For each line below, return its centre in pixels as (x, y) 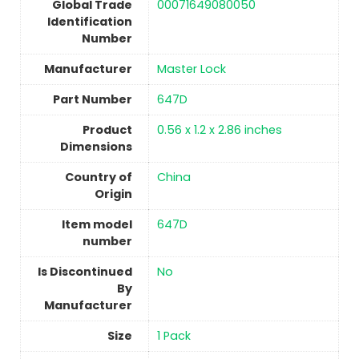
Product (107, 130)
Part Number (92, 100)
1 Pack (173, 336)
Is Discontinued (85, 272)
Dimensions (96, 147)
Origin (113, 194)
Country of (98, 177)
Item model (97, 225)
